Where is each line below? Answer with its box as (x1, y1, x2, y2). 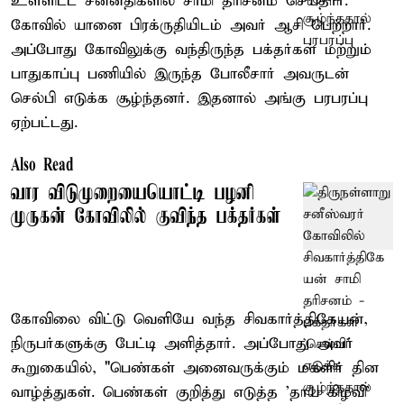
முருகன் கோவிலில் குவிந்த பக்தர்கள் (11, 205, 281, 229)
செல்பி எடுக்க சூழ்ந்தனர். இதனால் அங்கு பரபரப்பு (11, 88, 368, 108)
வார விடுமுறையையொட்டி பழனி (11, 181, 254, 206)
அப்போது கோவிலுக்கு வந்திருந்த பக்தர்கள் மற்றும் (11, 40, 372, 60)
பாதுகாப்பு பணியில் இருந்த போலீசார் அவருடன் (11, 64, 349, 84)
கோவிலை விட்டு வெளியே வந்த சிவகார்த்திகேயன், (11, 309, 368, 329)
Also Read (11, 156, 74, 175)
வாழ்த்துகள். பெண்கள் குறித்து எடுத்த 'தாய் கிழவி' (11, 382, 370, 402)
